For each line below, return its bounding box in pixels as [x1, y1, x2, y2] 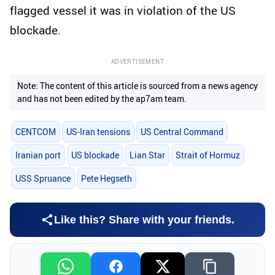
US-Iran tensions [66, 125, 130, 137]
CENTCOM [15, 125, 56, 137]
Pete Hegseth [80, 172, 132, 185]
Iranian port [15, 149, 61, 161]
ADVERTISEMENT [110, 57, 165, 66]
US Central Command [140, 125, 223, 137]
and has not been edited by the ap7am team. [17, 93, 187, 105]
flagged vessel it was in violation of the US [10, 2, 236, 19]
